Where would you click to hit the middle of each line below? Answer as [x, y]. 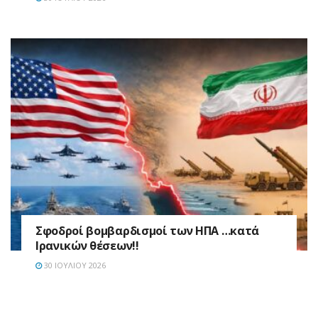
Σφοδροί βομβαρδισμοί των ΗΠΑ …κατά [148, 230]
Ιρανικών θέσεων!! [87, 245]
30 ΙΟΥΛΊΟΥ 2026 [74, 265]
